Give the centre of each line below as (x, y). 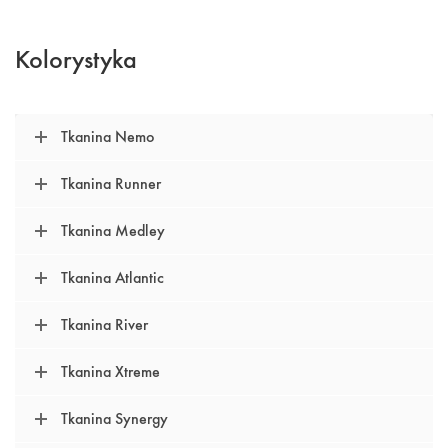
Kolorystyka (76, 59)
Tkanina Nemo (108, 136)
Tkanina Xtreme (110, 371)
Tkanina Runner (111, 183)
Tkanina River (104, 324)
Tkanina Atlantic (112, 277)
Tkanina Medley (113, 230)
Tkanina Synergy (114, 418)
